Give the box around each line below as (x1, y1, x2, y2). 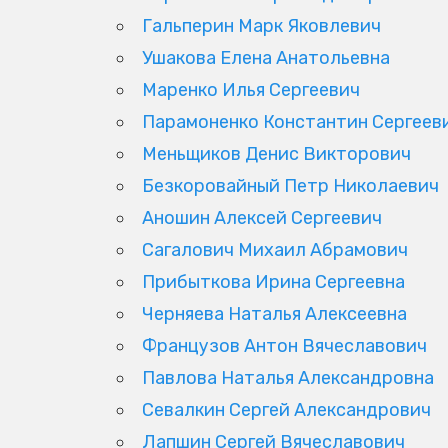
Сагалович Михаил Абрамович (142, 238, 408, 261)
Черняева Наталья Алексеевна (142, 302, 407, 325)
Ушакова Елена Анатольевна (142, 46, 390, 69)
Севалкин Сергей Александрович (142, 398, 431, 421)
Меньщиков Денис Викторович (142, 142, 411, 165)
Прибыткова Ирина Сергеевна (142, 270, 405, 293)
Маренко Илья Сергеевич (142, 78, 360, 101)
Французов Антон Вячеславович (142, 334, 427, 357)
